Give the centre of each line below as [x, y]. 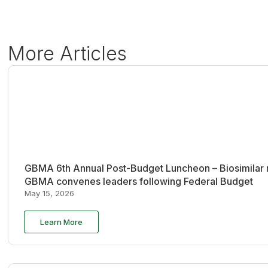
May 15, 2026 [49, 193]
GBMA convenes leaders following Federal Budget [138, 181]
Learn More [61, 222]
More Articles [68, 53]
